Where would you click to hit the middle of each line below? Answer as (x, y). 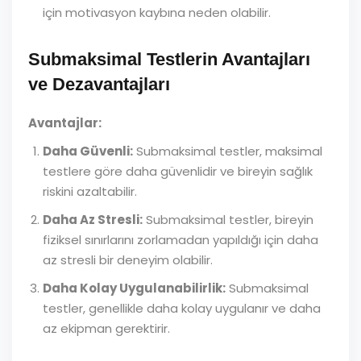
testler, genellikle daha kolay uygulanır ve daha (182, 308)
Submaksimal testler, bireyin (228, 220)
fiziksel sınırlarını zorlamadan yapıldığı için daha (180, 240)
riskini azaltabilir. (90, 191)
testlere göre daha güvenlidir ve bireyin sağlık (178, 171)
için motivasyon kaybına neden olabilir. (157, 12)
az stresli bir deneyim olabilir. (128, 260)
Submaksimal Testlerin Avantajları (169, 59)
